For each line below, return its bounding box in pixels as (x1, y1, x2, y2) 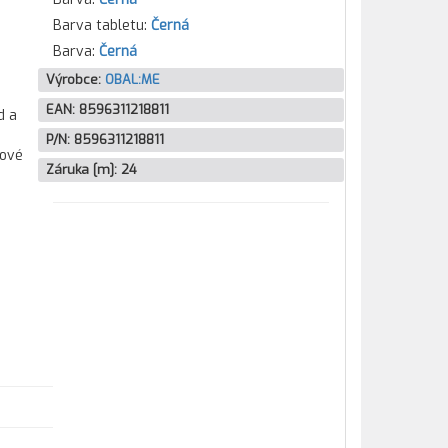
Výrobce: (45, 71, 105, 88)
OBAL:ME (104, 71, 160, 88)
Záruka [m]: (45, 161, 121, 178)
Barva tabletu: (52, 16, 151, 35)
